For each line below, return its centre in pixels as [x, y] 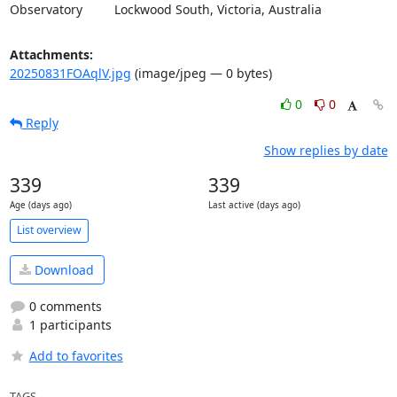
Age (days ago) [40, 205]
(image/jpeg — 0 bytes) [201, 73]
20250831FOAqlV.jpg [70, 73]
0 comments [63, 306]
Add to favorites [76, 356]
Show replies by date [326, 150]
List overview [49, 230]
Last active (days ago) [254, 205]
